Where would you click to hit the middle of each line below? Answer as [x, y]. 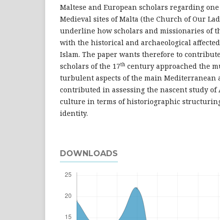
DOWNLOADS [89, 154]
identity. [74, 113]
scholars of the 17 [90, 66]
